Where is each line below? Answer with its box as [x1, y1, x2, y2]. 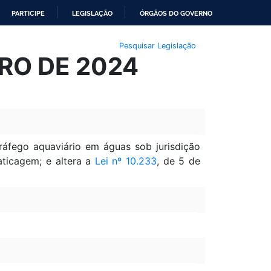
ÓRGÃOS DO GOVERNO [140, 9, 212, 18]
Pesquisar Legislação [119, 41, 196, 50]
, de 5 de [156, 154, 200, 167]
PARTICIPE [11, 9, 45, 18]
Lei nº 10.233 [94, 154, 157, 167]
